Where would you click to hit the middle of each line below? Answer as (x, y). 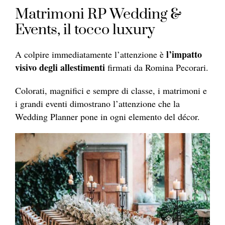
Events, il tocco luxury (85, 30)
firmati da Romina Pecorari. (157, 67)
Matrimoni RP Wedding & (98, 14)
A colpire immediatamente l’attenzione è (91, 54)
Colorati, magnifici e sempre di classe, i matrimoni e (111, 90)
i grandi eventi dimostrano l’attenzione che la (97, 103)
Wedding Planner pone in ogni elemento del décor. (107, 116)
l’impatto (184, 54)
